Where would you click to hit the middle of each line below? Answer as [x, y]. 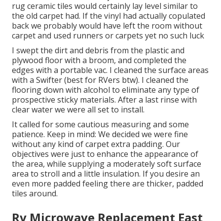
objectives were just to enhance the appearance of [105, 154]
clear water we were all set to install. [78, 110]
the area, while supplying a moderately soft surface [107, 164]
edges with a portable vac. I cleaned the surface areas [110, 70]
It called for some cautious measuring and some [100, 125]
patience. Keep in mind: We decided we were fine [100, 134]
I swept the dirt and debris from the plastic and [98, 51]
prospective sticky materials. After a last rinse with [104, 100]
